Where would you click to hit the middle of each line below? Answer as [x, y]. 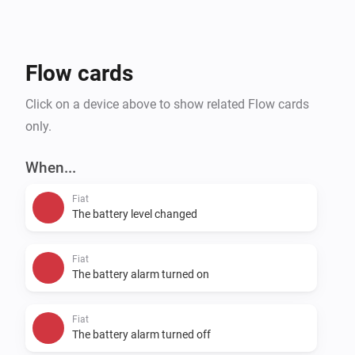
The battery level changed [135, 214]
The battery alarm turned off [141, 334]
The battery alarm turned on [141, 274]
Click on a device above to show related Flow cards [167, 104]
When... [51, 167]
